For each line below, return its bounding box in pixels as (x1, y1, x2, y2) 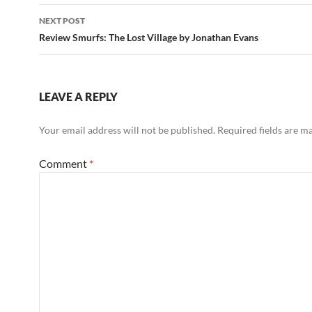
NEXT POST (39, 15, 85, 26)
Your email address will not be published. (39, 124, 215, 136)
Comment (39, 157, 89, 171)
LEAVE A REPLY (39, 90, 118, 104)
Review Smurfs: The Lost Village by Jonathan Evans (39, 31, 258, 44)
